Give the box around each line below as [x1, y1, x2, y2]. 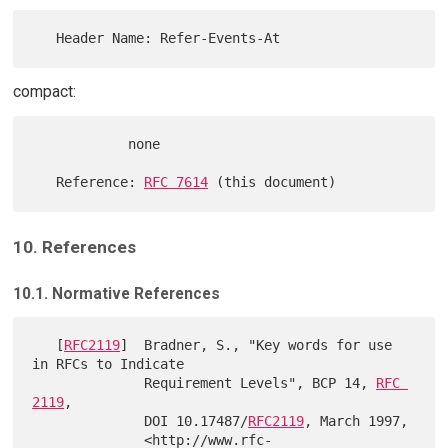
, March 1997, [304, 413, 409, 430]
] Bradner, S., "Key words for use [120, 337, 393, 354]
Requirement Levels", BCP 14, [144, 375, 377, 392]
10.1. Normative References [12, 284, 220, 304]
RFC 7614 [144, 174, 209, 191]
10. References [12, 237, 136, 258]
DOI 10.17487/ [144, 413, 249, 430]
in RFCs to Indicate [32, 356, 185, 373]
